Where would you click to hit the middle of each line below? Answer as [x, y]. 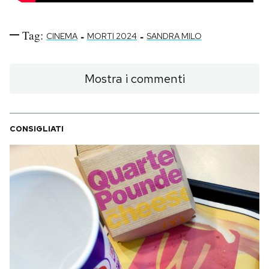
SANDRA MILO [174, 36]
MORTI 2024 [112, 36]
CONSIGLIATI [37, 128]
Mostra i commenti [134, 78]
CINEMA [62, 36]
